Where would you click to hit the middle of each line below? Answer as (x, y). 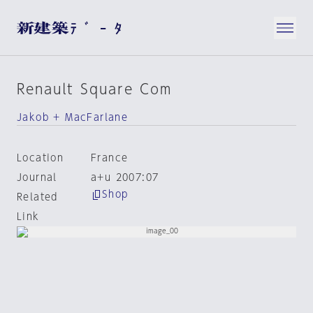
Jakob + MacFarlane (73, 117)
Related (37, 197)
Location (41, 158)
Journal (37, 177)
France (109, 158)
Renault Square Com (94, 89)
